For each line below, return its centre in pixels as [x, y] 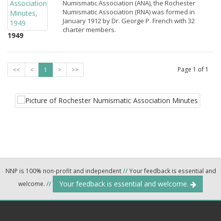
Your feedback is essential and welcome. [125, 184]
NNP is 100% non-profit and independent [64, 171]
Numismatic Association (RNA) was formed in [129, 12]
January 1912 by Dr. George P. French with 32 [129, 21]
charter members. [89, 30]
